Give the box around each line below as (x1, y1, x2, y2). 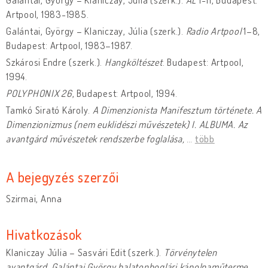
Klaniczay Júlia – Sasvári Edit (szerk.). (6, 246, 164, 258)
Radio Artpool (185, 25, 242, 37)
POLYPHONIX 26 (6, 87, 72, 99)
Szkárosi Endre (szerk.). (6, 56, 102, 68)
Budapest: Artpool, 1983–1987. (6, 39, 133, 51)
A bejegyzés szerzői (6, 167, 119, 185)
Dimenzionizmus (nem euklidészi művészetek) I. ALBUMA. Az (6, 118, 248, 130)
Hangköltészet (102, 56, 163, 68)
